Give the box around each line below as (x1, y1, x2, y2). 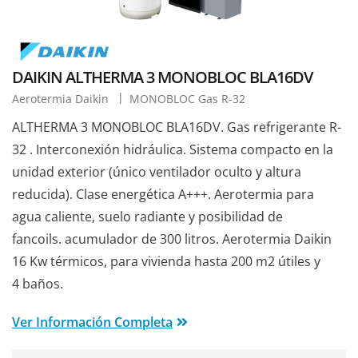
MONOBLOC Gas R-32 (129, 91, 245, 107)
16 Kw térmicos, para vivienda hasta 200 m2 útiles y (12, 253, 320, 271)
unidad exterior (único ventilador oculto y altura (12, 163, 301, 181)
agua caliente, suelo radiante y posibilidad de (12, 208, 283, 226)
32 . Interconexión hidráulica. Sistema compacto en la (12, 141, 333, 159)
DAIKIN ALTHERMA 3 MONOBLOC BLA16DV (12, 66, 312, 89)
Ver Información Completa (12, 313, 173, 332)
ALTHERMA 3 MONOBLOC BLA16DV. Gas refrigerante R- (12, 118, 341, 137)
